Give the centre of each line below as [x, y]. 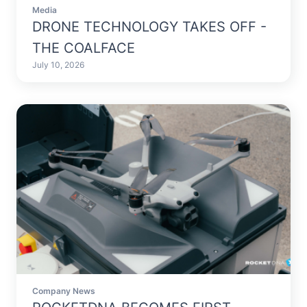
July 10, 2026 [59, 65]
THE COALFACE [84, 48]
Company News [64, 291]
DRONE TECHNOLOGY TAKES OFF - [150, 27]
